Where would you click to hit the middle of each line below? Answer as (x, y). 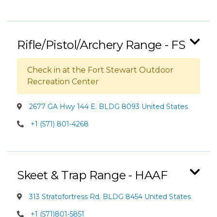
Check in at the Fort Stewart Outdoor (100, 70)
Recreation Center (63, 82)
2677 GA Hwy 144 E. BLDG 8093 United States (108, 107)
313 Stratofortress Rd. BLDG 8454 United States (109, 197)
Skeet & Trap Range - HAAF (92, 175)
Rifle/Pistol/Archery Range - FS (101, 45)
